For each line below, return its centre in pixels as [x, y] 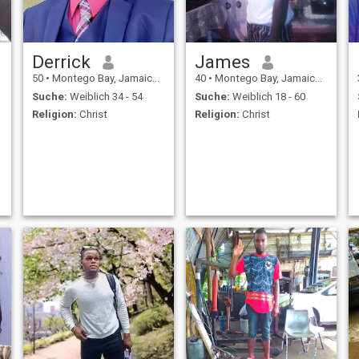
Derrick [61, 62]
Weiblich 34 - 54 [105, 96]
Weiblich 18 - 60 [267, 96]
